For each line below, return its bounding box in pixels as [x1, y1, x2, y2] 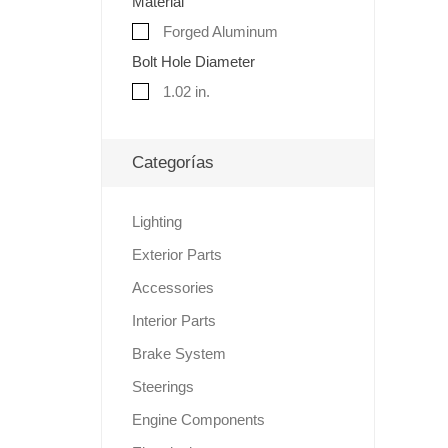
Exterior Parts [131, 245, 222, 263]
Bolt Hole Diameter [131, 52, 255, 70]
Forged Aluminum [158, 22, 278, 40]
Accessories [131, 278, 214, 296]
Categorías [131, 152, 214, 172]
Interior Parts [131, 311, 216, 329]
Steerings [131, 377, 194, 395]
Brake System [131, 344, 226, 362]
